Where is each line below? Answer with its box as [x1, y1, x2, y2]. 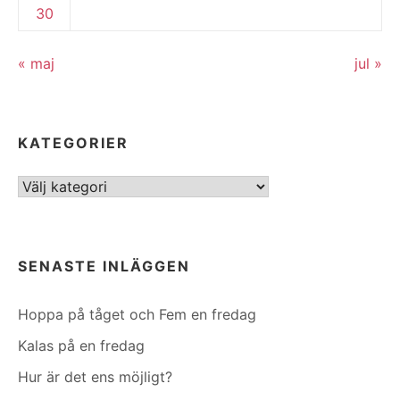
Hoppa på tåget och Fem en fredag [18, 305, 256, 324]
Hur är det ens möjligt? [18, 368, 172, 387]
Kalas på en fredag [18, 337, 145, 355]
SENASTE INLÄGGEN [18, 257, 190, 276]
